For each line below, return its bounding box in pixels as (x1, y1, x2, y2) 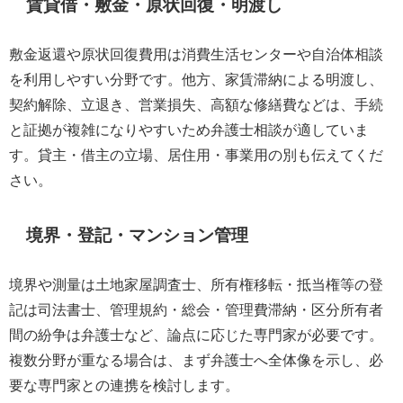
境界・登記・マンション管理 (26, 227, 249, 245)
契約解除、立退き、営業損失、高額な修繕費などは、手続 (9, 97, 383, 112)
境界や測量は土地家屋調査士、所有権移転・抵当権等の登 (9, 277, 383, 292)
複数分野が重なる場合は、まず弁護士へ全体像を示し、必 (9, 353, 383, 368)
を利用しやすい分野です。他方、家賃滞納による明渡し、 (9, 72, 383, 87)
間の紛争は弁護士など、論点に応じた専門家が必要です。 (9, 327, 383, 343)
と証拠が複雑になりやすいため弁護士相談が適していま (9, 122, 369, 138)
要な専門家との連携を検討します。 (9, 378, 239, 393)
